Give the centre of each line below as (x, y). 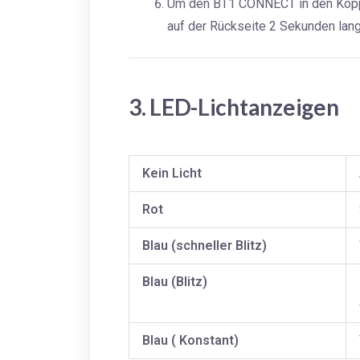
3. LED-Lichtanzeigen (234, 107)
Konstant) (209, 340)
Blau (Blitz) (175, 282)
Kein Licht (172, 173)
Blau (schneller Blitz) (205, 245)
